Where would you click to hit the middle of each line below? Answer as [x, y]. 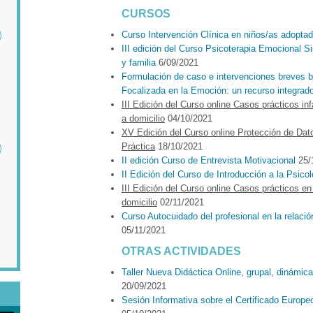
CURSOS [146, 13]
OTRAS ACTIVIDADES [181, 251]
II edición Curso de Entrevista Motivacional [209, 160]
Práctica [138, 146]
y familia [139, 62]
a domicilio [143, 118]
